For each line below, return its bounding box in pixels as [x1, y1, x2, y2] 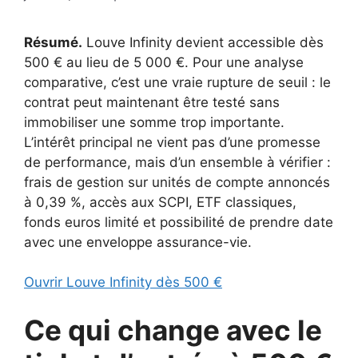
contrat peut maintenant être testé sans [24, 93, 280, 110]
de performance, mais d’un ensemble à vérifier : [24, 153, 331, 170]
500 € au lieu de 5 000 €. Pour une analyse [24, 54, 304, 70]
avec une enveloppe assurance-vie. [24, 233, 252, 250]
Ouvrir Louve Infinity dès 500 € [24, 274, 222, 290]
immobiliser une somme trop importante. [24, 113, 284, 130]
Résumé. [24, 34, 82, 50]
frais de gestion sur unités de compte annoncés [24, 173, 330, 190]
